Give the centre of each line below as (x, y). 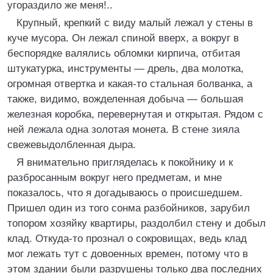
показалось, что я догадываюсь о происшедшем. (125, 193)
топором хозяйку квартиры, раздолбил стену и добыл (136, 223)
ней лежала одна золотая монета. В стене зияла (123, 129)
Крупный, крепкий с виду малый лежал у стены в (135, 23)
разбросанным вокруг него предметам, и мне (115, 178)
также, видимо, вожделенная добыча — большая (125, 99)
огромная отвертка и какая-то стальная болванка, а (130, 84)
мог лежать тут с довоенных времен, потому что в (128, 254)
